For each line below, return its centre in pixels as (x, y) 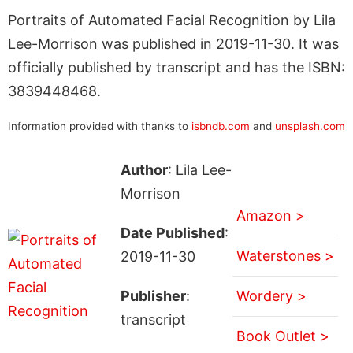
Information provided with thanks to (100, 126)
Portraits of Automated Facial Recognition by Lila (172, 20)
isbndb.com (221, 126)
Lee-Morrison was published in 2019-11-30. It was (173, 43)
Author (144, 169)
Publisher (153, 295)
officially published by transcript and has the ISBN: (176, 67)
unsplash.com (310, 126)
